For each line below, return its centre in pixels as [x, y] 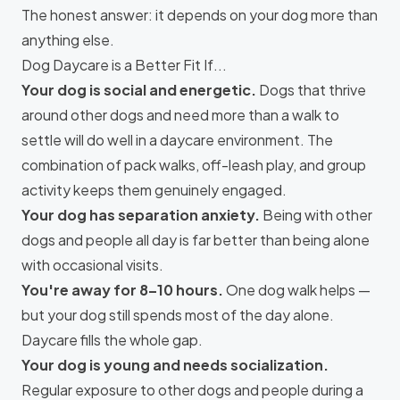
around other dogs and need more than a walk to [180, 115]
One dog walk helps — [297, 290]
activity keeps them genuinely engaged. [154, 190]
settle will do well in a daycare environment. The [177, 140]
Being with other [316, 215]
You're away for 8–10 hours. [122, 290]
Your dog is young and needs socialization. [175, 365]
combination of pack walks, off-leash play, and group [194, 165]
